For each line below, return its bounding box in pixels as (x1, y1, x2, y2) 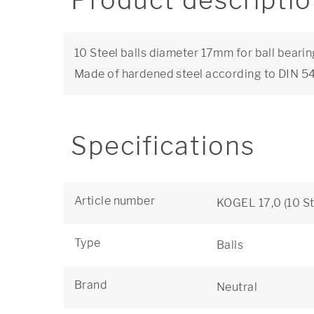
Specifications (71, 130, 255, 161)
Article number (74, 194, 156, 207)
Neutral (217, 280, 258, 294)
